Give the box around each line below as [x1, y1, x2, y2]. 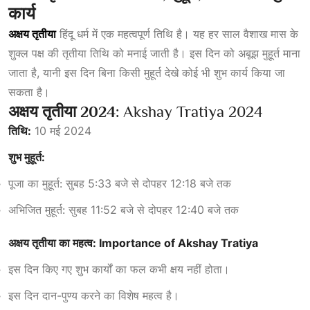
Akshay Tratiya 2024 [119, 102, 263, 120]
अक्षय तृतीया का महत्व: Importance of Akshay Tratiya [8, 235, 258, 250]
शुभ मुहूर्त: [8, 149, 45, 164]
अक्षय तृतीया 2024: [8, 102, 119, 120]
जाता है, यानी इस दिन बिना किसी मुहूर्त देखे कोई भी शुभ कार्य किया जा [8, 65, 285, 80]
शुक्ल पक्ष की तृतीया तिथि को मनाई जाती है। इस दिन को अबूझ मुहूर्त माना [8, 46, 300, 60]
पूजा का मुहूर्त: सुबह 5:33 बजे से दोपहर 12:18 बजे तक [8, 176, 231, 190]
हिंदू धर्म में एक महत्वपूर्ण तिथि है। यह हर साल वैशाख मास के [56, 26, 298, 41]
